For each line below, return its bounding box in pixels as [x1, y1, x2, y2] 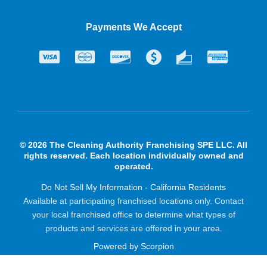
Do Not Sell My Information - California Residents [41, 182, 226, 193]
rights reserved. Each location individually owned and [23, 151, 244, 161]
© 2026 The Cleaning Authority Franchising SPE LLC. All [20, 140, 247, 150]
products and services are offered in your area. [45, 223, 222, 234]
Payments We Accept [85, 21, 182, 32]
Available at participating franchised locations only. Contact [23, 196, 244, 206]
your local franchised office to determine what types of [32, 210, 235, 220]
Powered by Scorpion [93, 241, 174, 252]
